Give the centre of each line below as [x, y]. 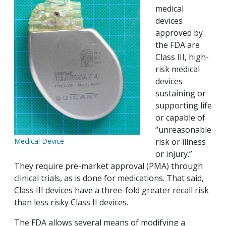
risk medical [178, 69]
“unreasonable [183, 130]
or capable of [180, 118]
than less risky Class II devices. [71, 203]
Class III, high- [182, 57]
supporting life [184, 106]
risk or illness [181, 142]
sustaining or [181, 94]
